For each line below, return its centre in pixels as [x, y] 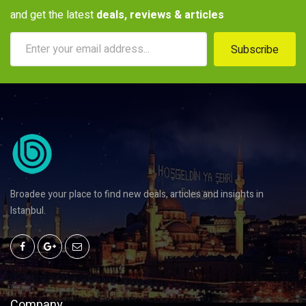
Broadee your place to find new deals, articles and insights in [137, 195]
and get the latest [53, 15]
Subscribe [255, 50]
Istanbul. [28, 211]
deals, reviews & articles [160, 15]
